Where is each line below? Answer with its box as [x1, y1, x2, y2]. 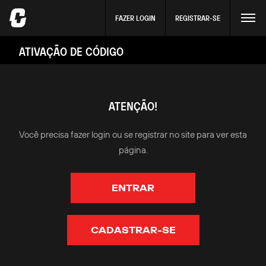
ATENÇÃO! [109, 99, 157, 113]
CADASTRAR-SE [90, 224, 176, 236]
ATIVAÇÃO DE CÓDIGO [19, 44, 123, 59]
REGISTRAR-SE [175, 12, 220, 23]
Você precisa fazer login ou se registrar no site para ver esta [19, 129, 247, 140]
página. [118, 144, 148, 156]
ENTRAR [112, 182, 154, 194]
